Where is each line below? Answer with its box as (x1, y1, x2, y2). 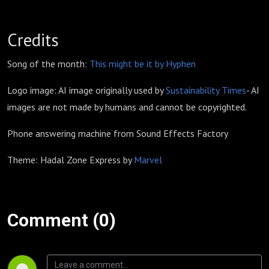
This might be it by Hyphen (89, 58, 196, 70)
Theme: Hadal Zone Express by (7, 154, 131, 166)
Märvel (131, 154, 162, 166)
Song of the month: (7, 58, 89, 70)
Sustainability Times (166, 84, 246, 96)
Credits (7, 29, 59, 51)
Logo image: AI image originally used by (7, 84, 166, 96)
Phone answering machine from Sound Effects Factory (7, 127, 230, 139)
